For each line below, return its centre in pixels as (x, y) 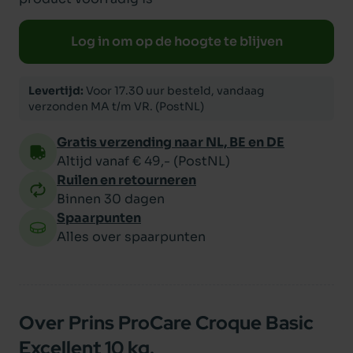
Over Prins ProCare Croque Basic (166, 323)
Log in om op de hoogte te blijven (176, 41)
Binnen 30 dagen (111, 199)
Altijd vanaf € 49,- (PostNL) (143, 161)
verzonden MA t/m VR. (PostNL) (116, 106)
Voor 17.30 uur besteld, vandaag (174, 91)
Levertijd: (56, 91)
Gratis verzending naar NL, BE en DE (171, 142)
